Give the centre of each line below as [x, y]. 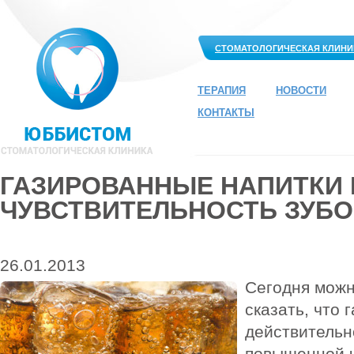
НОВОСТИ [301, 90]
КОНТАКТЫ [226, 113]
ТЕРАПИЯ [222, 90]
